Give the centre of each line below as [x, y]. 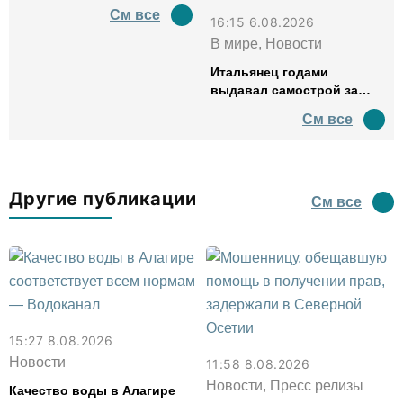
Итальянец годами [269, 72]
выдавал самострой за [284, 90]
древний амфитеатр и [281, 108]
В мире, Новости [266, 44]
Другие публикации [103, 199]
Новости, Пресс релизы [285, 385]
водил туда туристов [278, 126]
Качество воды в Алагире [92, 390]
